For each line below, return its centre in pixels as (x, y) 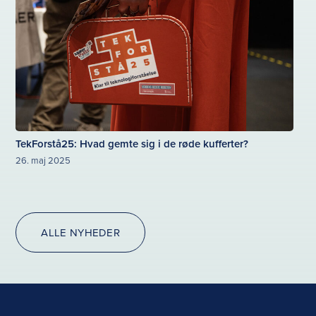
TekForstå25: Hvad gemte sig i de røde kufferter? (132, 144)
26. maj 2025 (43, 160)
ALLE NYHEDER (81, 233)
